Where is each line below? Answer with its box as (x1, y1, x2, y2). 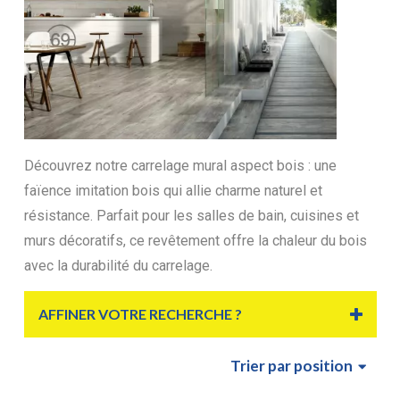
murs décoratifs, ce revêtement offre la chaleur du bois (23, 231, 367, 249)
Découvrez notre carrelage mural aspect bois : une (23, 156, 337, 174)
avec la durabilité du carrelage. (23, 256, 212, 274)
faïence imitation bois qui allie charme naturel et (23, 181, 322, 199)
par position (267, 355, 353, 375)
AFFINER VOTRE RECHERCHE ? (37, 304, 242, 322)
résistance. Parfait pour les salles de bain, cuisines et (23, 206, 359, 224)
